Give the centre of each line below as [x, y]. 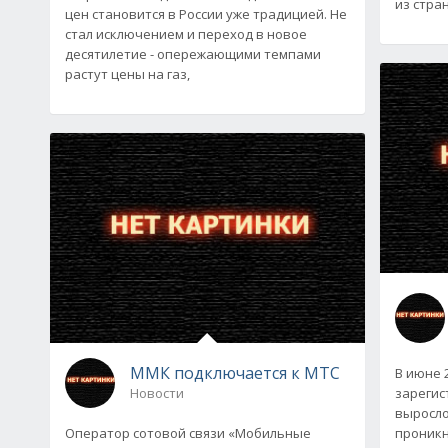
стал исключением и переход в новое [186, 33]
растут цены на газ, [127, 73]
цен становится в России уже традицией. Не [206, 13]
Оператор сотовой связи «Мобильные [188, 432]
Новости [157, 392]
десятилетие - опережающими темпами [193, 53]
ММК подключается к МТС [235, 372]
